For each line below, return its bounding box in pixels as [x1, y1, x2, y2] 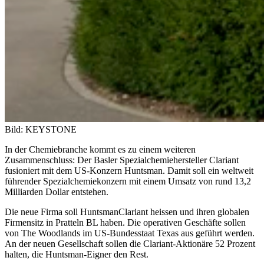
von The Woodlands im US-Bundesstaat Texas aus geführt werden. [5, 227, 255, 238]
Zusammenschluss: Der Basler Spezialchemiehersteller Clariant [5, 154, 239, 165]
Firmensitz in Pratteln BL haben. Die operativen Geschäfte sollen [5, 217, 246, 227]
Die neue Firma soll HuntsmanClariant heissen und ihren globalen [5, 206, 249, 217]
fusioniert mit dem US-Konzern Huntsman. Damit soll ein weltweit [5, 165, 253, 176]
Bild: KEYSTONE [5, 124, 77, 134]
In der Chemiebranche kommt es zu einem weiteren [5, 144, 196, 154]
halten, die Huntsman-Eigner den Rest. [5, 249, 148, 259]
